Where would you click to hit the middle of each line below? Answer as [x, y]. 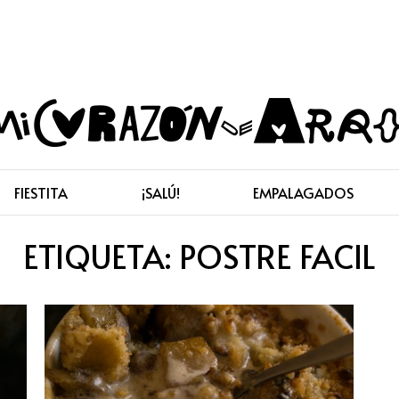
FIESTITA [41, 192]
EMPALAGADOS [303, 192]
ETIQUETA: [101, 256]
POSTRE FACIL [277, 256]
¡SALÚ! [160, 192]
